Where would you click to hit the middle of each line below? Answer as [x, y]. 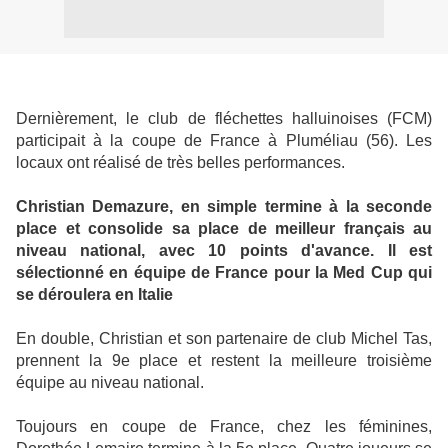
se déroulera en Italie [94, 294]
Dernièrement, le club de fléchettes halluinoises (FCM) [224, 118]
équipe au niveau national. [110, 382]
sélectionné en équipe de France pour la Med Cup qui [224, 272]
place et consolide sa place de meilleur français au [224, 228]
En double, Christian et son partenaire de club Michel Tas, [224, 338]
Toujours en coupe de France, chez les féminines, [224, 426]
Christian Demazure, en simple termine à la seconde [224, 206]
